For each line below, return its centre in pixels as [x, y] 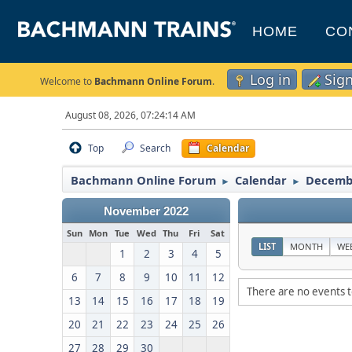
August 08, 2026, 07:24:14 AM [131, 115]
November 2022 [147, 211]
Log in [270, 79]
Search [156, 148]
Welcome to [67, 81]
